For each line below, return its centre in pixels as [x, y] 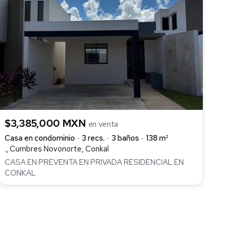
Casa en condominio [40, 138]
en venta [103, 124]
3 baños [125, 138]
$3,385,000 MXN [46, 123]
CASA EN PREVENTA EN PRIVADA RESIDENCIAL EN [94, 162]
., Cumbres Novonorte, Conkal [57, 149]
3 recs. [93, 138]
